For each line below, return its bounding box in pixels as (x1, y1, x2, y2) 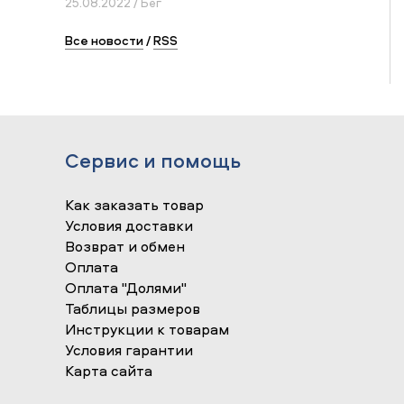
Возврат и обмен (65, 236, 185, 257)
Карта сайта (65, 361, 152, 381)
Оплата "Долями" (65, 278, 187, 298)
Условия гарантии (65, 340, 193, 361)
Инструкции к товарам (65, 319, 229, 340)
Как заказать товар (65, 195, 204, 216)
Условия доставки (65, 216, 193, 236)
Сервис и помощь (65, 147, 241, 175)
